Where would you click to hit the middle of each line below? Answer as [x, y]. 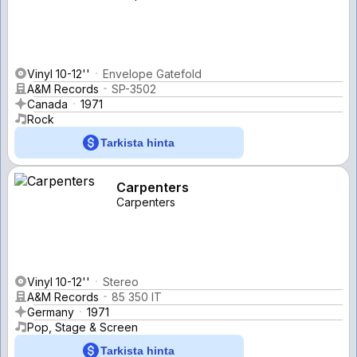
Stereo [121, 281]
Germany [51, 312]
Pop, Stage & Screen [82, 327]
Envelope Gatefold [152, 73]
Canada [47, 104]
